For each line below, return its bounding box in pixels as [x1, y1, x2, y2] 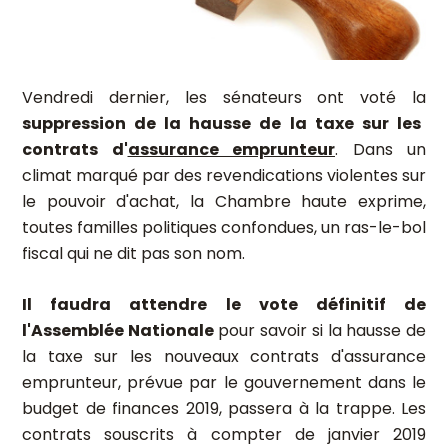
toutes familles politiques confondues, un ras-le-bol [22, 216, 426, 239]
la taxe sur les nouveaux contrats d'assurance [22, 345, 426, 368]
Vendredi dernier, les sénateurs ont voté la [22, 86, 426, 109]
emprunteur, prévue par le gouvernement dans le [22, 371, 426, 394]
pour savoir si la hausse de [213, 319, 427, 342]
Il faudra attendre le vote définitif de [22, 293, 426, 316]
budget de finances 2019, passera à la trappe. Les [22, 397, 426, 420]
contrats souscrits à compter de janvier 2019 [22, 423, 426, 446]
